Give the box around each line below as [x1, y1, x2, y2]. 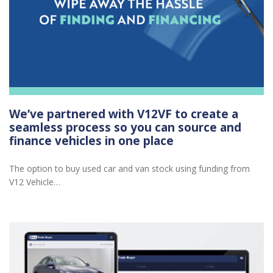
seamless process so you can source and [9, 119, 241, 135]
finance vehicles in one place [9, 132, 174, 149]
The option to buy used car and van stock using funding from [9, 163, 250, 175]
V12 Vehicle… [9, 176, 60, 188]
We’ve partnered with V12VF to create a [9, 105, 238, 122]
